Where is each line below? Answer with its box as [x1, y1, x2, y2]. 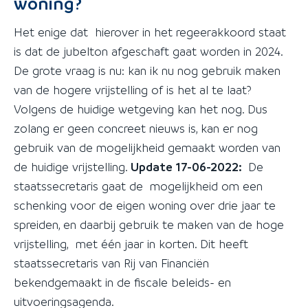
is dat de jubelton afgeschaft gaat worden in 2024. [14, 43, 283, 58]
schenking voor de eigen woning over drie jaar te [14, 197, 276, 212]
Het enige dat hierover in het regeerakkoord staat [14, 24, 286, 39]
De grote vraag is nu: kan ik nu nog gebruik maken [14, 63, 280, 78]
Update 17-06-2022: [131, 159, 245, 174]
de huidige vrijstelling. [14, 159, 131, 174]
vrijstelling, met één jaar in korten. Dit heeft [14, 236, 248, 251]
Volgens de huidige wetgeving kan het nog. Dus [14, 101, 267, 116]
